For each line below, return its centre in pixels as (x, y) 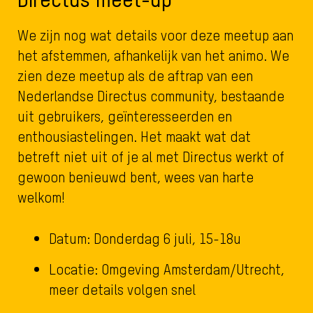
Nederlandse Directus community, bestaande (151, 96)
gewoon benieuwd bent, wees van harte (136, 177)
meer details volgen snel (126, 289)
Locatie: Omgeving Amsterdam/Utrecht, (167, 269)
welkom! (43, 197)
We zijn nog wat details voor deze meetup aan (155, 35)
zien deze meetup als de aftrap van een (135, 75)
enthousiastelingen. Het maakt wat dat (134, 136)
